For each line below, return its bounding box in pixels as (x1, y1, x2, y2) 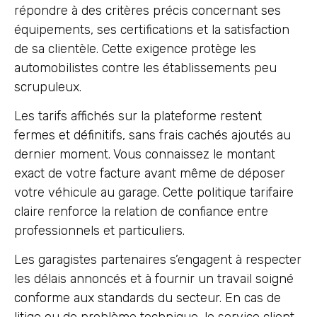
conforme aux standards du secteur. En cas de (14, 290, 281, 306)
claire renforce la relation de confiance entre (14, 203, 268, 219)
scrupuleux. (14, 79, 81, 95)
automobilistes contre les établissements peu (14, 59, 277, 76)
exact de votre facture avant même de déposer (14, 165, 285, 181)
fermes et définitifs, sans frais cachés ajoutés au (14, 127, 291, 143)
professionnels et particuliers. (14, 222, 185, 238)
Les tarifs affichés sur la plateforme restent (14, 108, 262, 124)
